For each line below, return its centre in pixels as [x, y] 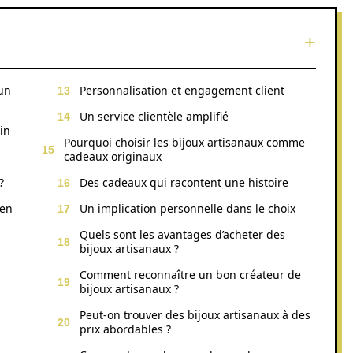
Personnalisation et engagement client [182, 90]
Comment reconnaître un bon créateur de [190, 275]
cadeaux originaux [113, 156]
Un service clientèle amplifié [154, 116]
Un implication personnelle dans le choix [188, 208]
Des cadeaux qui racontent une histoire [184, 182]
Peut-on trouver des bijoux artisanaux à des [195, 315]
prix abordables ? [125, 329]
